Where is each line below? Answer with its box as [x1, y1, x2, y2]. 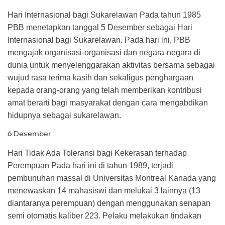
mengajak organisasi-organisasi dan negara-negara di [8, 48, 200, 57]
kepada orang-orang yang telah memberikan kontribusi [8, 85, 202, 94]
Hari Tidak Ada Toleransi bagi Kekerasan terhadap [8, 148, 187, 157]
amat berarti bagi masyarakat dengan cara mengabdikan [8, 98, 208, 107]
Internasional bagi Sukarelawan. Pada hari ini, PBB [8, 35, 190, 44]
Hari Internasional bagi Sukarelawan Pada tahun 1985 [8, 10, 201, 19]
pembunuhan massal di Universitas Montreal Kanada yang [8, 173, 216, 182]
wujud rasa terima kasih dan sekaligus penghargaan [8, 73, 193, 82]
